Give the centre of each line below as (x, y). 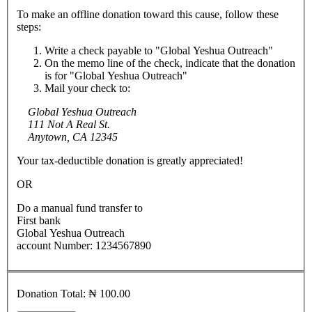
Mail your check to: (87, 88)
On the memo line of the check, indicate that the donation (170, 63)
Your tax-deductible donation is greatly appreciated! (130, 160)
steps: (29, 26)
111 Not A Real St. (69, 124)
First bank (39, 220)
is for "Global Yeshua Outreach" (116, 75)
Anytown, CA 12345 (73, 136)
